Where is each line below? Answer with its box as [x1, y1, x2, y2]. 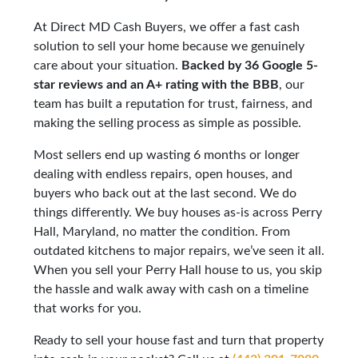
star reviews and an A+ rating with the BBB [33, 78, 279, 91]
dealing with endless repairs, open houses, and [33, 167, 292, 181]
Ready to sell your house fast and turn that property [33, 333, 324, 347]
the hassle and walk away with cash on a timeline [33, 282, 308, 296]
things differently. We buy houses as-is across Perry [33, 205, 322, 219]
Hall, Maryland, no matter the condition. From [33, 225, 290, 238]
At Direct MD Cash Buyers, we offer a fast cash [33, 20, 300, 34]
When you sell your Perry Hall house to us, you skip [33, 263, 322, 276]
